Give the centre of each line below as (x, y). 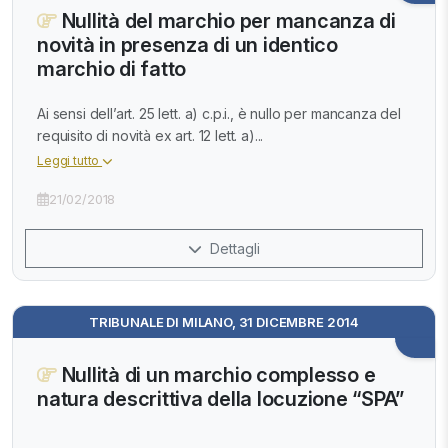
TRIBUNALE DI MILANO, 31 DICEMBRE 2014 (224, 322)
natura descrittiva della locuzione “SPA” (220, 399)
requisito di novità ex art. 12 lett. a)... (150, 136)
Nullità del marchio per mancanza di (226, 20)
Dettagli (233, 249)
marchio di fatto (111, 68)
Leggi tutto (70, 161)
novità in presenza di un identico (187, 44)
